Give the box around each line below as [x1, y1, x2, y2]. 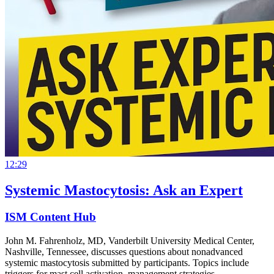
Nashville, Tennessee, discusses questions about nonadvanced [5, 246, 243, 257]
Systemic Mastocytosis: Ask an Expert [5, 182, 243, 198]
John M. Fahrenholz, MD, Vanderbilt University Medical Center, [5, 235, 254, 246]
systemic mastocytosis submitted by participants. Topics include [5, 257, 249, 268]
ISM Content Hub [5, 210, 96, 224]
